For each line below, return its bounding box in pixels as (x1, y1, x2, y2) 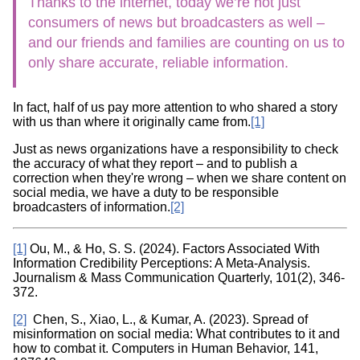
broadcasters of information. (13, 199, 170, 214)
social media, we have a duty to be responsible (13, 185, 279, 199)
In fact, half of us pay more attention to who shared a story (13, 100, 337, 114)
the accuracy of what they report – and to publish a (13, 156, 297, 170)
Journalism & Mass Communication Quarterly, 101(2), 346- (13, 270, 345, 284)
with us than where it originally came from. (13, 114, 251, 129)
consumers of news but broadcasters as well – (28, 14, 325, 31)
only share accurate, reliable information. (28, 54, 292, 71)
